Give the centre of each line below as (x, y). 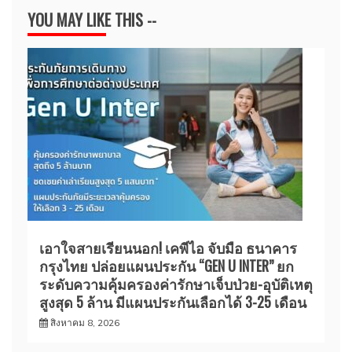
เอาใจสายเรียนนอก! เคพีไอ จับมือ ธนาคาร (168, 248)
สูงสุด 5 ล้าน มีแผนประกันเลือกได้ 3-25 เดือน (173, 302)
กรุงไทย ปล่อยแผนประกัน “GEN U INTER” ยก (167, 266)
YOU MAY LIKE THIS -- (92, 20)
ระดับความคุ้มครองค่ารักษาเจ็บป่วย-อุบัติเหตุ (176, 284)
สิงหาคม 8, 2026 (85, 323)
